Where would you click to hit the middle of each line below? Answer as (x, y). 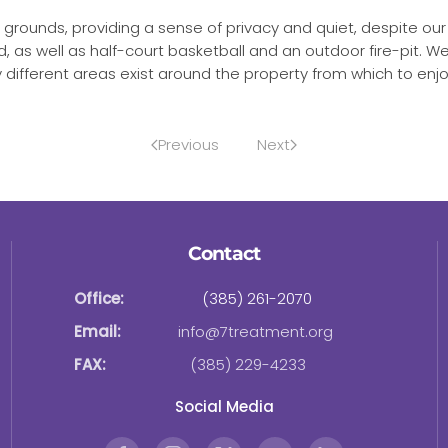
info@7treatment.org (255, 332)
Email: (97, 332)
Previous (188, 145)
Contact (224, 254)
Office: (99, 299)
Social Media (224, 407)
